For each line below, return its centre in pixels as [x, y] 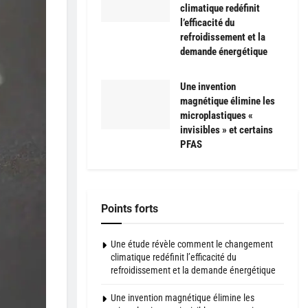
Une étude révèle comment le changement [192, 244]
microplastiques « [217, 116]
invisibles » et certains [227, 130]
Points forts [130, 209]
